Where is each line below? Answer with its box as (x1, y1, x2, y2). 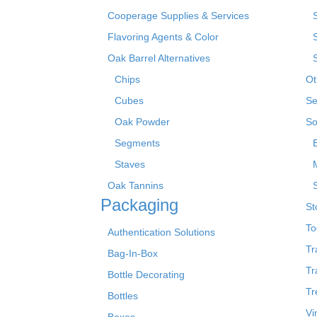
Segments (115, 137, 160, 149)
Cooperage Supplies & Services (108, 9, 249, 21)
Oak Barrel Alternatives (108, 52, 210, 64)
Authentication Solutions (108, 226, 215, 238)
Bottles (108, 289, 138, 301)
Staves (115, 158, 145, 170)
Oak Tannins (108, 179, 163, 191)
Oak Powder (115, 115, 170, 127)
